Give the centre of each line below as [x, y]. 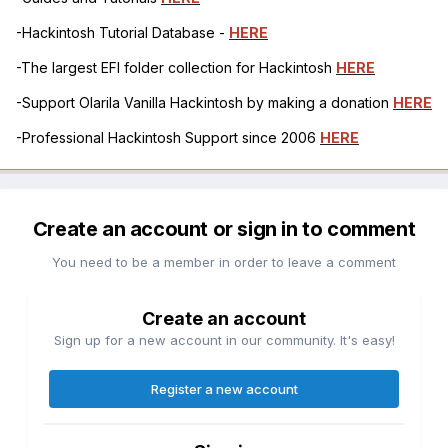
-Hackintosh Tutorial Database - [122, 33]
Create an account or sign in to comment [224, 229]
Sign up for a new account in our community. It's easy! [224, 340]
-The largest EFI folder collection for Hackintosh [176, 68]
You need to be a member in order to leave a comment [224, 262]
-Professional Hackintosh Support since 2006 [168, 138]
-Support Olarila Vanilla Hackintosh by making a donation [204, 103]
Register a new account [224, 389]
